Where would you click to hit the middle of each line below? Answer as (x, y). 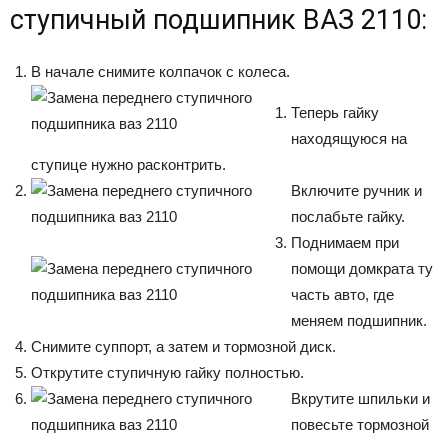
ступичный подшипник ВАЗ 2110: (218, 19)
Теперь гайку (335, 112)
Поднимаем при (345, 242)
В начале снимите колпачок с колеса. (160, 71)
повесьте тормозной (360, 424)
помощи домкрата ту (362, 268)
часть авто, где (342, 294)
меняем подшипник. (359, 320)
